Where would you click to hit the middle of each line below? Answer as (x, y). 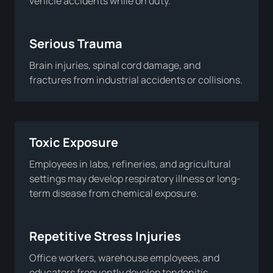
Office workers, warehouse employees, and (124, 257)
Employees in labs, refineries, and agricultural (130, 164)
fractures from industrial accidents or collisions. (136, 80)
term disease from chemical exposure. (114, 193)
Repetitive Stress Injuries (105, 236)
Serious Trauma (76, 43)
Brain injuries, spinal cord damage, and (115, 65)
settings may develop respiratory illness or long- (135, 178)
